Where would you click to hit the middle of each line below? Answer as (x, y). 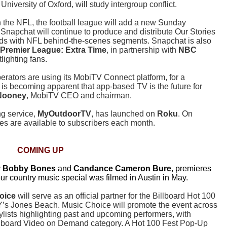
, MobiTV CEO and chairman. (81, 96)
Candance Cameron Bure (122, 169)
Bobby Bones (29, 169)
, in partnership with (142, 50)
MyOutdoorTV (64, 114)
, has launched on (124, 114)
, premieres (191, 169)
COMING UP (41, 150)
